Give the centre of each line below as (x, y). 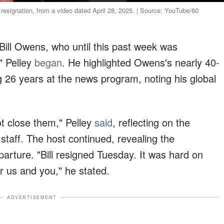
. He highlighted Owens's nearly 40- (141, 62)
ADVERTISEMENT (32, 197)
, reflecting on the (151, 122)
